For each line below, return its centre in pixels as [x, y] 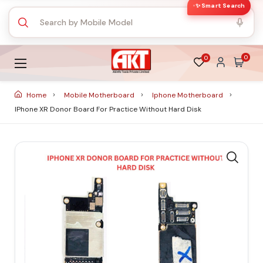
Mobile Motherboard [100, 95]
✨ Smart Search [220, 5]
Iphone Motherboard [188, 95]
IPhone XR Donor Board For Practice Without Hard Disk [108, 109]
